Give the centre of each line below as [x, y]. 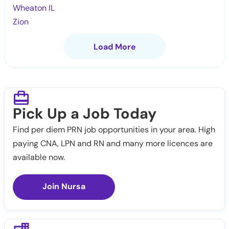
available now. [39, 157]
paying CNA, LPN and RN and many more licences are [113, 143]
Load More [114, 47]
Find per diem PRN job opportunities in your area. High [114, 129]
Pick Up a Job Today [85, 113]
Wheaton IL [34, 8]
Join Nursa [64, 186]
